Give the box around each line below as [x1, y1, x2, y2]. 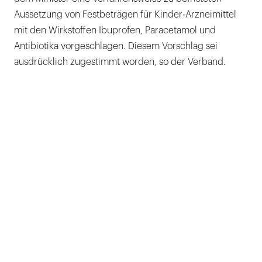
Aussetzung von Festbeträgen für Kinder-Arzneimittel [14, 9, 236, 19]
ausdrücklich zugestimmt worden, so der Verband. [14, 57, 226, 67]
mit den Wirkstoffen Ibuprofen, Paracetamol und [14, 25, 216, 35]
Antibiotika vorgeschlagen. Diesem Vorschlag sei [14, 41, 218, 51]
